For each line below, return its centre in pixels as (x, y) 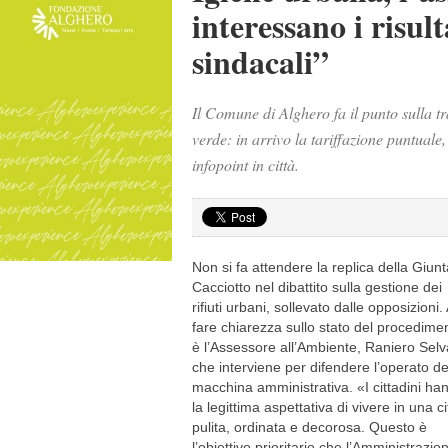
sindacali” (260, 61)
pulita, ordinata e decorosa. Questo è (309, 427)
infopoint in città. (245, 164)
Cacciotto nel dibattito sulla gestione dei (317, 287)
